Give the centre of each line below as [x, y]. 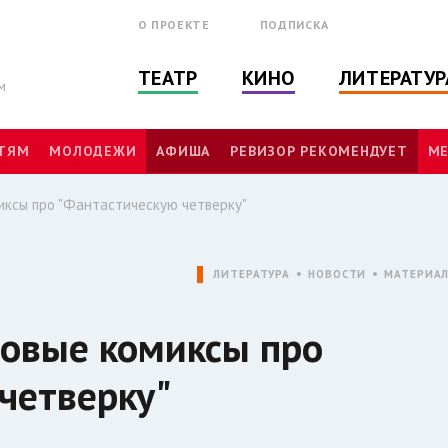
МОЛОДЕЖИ [93, 151]
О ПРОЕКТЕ [173, 24]
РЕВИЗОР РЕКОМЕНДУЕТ [319, 151]
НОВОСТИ [337, 273]
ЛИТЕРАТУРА [252, 273]
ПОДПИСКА [294, 24]
